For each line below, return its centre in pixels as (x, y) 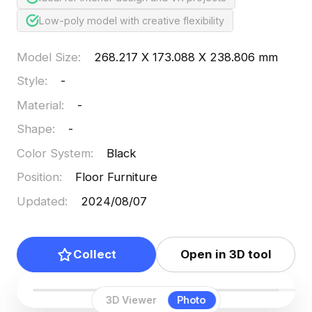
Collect (94, 255)
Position (38, 177)
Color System (53, 153)
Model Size (47, 57)
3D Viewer (132, 300)
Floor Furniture (117, 177)
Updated (40, 201)
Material (39, 105)
